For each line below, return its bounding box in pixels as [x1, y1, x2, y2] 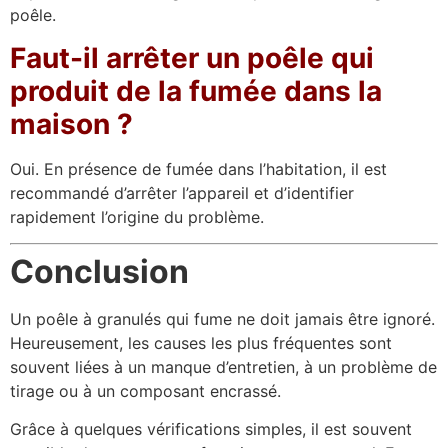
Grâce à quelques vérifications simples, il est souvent [10, 419, 412, 440]
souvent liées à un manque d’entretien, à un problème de [10, 356, 437, 377]
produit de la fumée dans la [10, 73, 382, 108]
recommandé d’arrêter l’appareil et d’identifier [10, 182, 354, 203]
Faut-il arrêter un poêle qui [10, 40, 374, 75]
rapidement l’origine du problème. [10, 206, 264, 227]
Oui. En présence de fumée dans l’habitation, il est [10, 158, 387, 179]
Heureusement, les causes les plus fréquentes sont [10, 332, 392, 353]
